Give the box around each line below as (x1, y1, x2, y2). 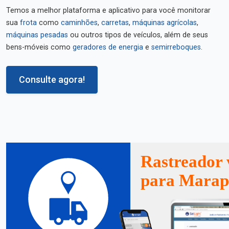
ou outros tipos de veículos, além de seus (68, 31, 208, 39)
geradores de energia (73, 43, 143, 52)
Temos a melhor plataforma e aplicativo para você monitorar (6, 6, 211, 15)
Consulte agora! (19, 74, 85, 85)
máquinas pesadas (6, 31, 68, 39)
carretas (101, 18, 129, 27)
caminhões (61, 18, 98, 27)
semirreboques (151, 43, 201, 52)
